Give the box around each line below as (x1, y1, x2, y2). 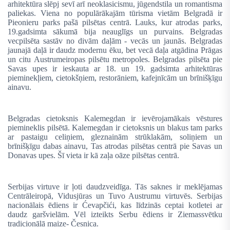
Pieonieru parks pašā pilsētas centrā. (8, 18, 131, 27)
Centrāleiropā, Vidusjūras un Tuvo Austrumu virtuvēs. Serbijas (8, 191, 222, 201)
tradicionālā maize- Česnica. (8, 219, 99, 228)
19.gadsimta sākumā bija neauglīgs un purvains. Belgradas (8, 27, 222, 36)
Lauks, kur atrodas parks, (135, 18, 222, 27)
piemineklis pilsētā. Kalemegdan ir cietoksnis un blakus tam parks (8, 123, 222, 132)
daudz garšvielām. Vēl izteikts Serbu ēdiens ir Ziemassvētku (8, 210, 222, 219)
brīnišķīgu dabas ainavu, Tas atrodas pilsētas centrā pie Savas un (8, 142, 222, 151)
